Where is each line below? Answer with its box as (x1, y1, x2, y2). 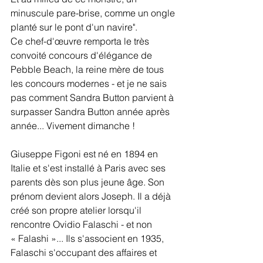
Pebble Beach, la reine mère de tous (11, 63, 166, 75)
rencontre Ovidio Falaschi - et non (11, 218, 154, 230)
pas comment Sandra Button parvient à (11, 92, 176, 103)
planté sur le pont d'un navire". (11, 21, 137, 33)
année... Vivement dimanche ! (11, 120, 135, 131)
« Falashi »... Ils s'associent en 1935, (11, 232, 166, 244)
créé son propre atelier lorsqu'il (11, 204, 144, 216)
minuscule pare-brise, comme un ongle (11, 7, 177, 19)
